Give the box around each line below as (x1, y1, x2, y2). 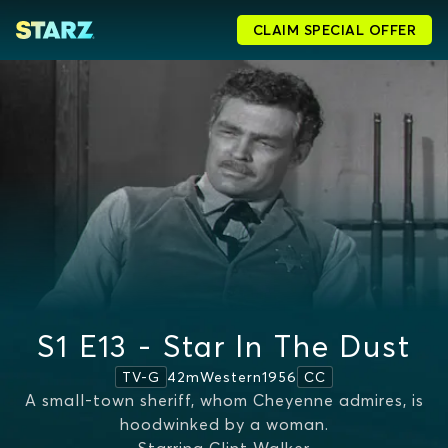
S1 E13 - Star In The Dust (37, 328, 411, 365)
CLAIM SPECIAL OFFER (252, 21, 416, 39)
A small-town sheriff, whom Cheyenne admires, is (24, 390, 424, 410)
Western (200, 367, 262, 386)
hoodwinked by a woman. (119, 414, 329, 434)
